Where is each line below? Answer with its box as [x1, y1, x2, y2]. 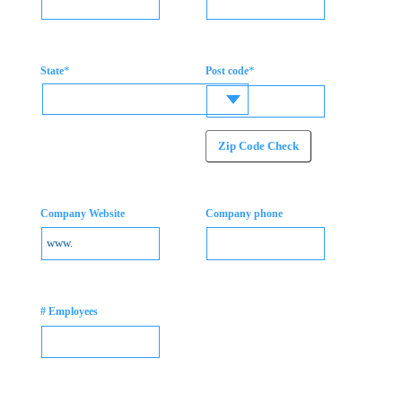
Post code [205, 65, 249, 78]
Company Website [39, 206, 125, 220]
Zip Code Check [217, 139, 299, 153]
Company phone [205, 206, 283, 220]
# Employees [39, 305, 98, 318]
